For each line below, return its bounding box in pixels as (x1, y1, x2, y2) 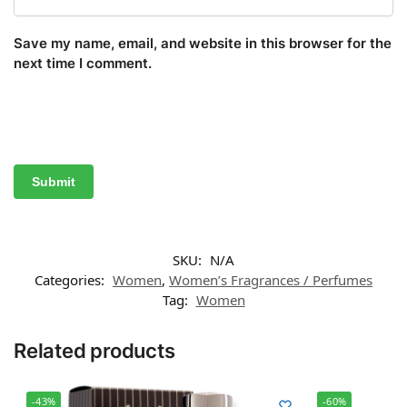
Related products (14, 339, 175, 363)
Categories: (35, 271, 108, 290)
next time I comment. (14, 55, 152, 73)
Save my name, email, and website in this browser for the (14, 35, 392, 53)
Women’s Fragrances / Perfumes (169, 271, 372, 290)
